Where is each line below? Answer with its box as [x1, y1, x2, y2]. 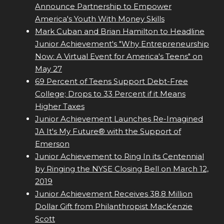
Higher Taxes [35, 101, 84, 111]
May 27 [35, 64, 62, 74]
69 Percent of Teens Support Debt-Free [35, 76, 188, 86]
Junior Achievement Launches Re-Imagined [35, 114, 203, 124]
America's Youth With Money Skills [35, 14, 164, 24]
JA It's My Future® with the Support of [35, 126, 181, 136]
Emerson [35, 139, 69, 149]
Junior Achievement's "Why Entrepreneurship [35, 39, 209, 49]
